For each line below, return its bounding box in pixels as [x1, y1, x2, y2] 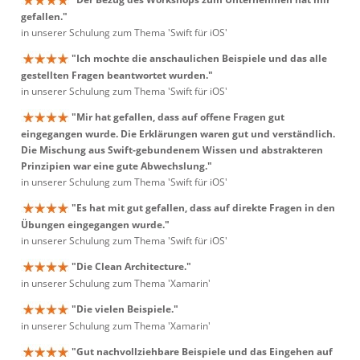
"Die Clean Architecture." [72, 260, 191, 273]
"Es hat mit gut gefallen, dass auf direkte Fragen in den [72, 201, 335, 215]
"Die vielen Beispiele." [72, 302, 178, 316]
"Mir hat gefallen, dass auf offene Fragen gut [72, 110, 284, 124]
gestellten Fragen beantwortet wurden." [21, 68, 213, 83]
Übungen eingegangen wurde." [21, 218, 170, 232]
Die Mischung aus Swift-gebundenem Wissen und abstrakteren [21, 143, 323, 157]
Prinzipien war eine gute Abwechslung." [21, 159, 212, 174]
